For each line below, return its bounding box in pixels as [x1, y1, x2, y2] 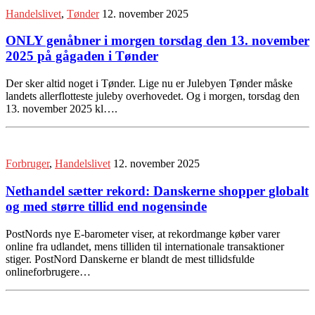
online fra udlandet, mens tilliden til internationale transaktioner [6, 240, 284, 252]
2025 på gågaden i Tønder [6, 49, 158, 64]
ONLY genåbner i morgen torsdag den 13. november [6, 33, 309, 49]
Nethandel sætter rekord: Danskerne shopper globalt [6, 183, 309, 198]
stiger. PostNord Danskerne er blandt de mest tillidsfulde [6, 252, 255, 265]
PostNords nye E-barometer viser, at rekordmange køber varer [6, 227, 280, 240]
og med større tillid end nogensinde [6, 198, 207, 214]
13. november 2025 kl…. [6, 103, 117, 115]
